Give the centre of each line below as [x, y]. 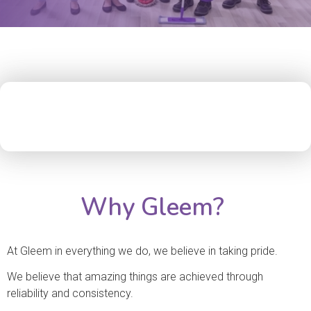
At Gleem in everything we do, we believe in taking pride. [142, 251]
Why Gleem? [152, 208]
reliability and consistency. [70, 293]
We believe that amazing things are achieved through [135, 276]
